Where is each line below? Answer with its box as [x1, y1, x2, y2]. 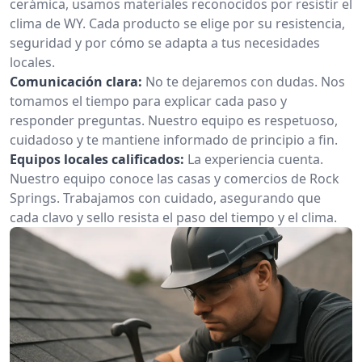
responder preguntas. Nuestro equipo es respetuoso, [10, 112, 338, 129]
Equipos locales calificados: [10, 150, 184, 168]
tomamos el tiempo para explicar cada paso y [10, 92, 287, 110]
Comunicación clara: [10, 73, 142, 90]
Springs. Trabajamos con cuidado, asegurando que [10, 189, 321, 207]
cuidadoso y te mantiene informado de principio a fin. [10, 131, 338, 149]
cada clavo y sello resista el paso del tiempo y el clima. [10, 208, 337, 226]
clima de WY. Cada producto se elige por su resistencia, [10, 15, 345, 32]
